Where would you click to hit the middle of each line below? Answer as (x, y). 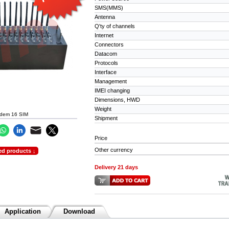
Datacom (106, 53)
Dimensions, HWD (118, 99)
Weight (103, 109)
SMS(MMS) (109, 7)
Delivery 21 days (117, 167)
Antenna (105, 17)
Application (23, 211)
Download (79, 211)
